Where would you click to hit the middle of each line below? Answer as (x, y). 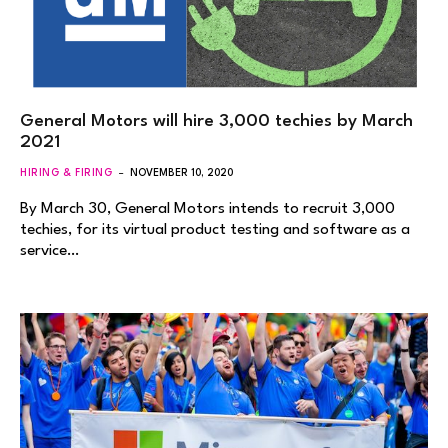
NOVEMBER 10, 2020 (182, 172)
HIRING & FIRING (66, 172)
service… (49, 250)
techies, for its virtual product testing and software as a (215, 229)
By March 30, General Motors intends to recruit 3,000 (207, 208)
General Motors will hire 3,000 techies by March (216, 121)
